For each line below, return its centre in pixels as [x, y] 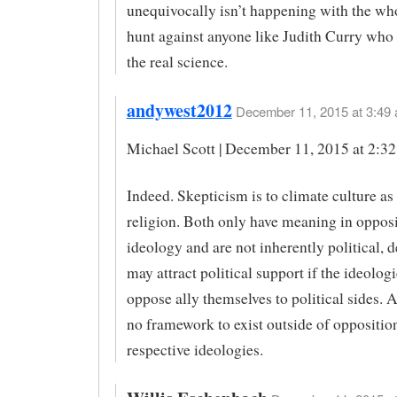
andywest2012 [179, 111]
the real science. [177, 62]
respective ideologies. [195, 349]
